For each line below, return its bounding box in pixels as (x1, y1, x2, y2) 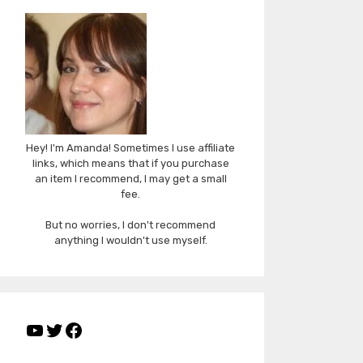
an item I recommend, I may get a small (34, 172, 227, 185)
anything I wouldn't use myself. (53, 233, 207, 246)
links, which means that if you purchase (32, 156, 229, 169)
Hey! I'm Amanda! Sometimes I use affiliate (26, 141, 235, 154)
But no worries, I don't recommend (45, 218, 216, 231)
